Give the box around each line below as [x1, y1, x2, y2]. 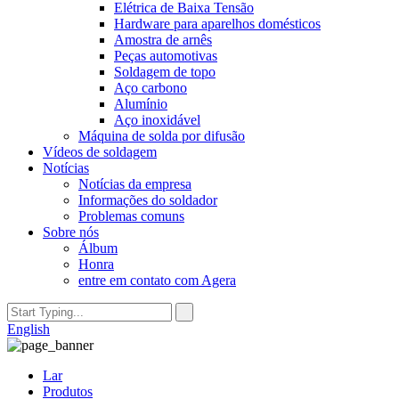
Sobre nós [43, 224, 99, 240]
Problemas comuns [78, 208, 184, 224]
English [7, 322, 50, 337]
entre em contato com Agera [78, 273, 236, 288]
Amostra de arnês [114, 32, 212, 47]
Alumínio [114, 96, 167, 111]
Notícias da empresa [78, 176, 191, 191]
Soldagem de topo [114, 64, 216, 79]
